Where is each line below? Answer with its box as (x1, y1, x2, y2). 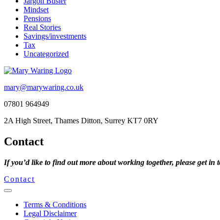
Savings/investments (24, 31, 86, 40)
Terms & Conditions (24, 200, 86, 209)
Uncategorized (24, 49, 69, 58)
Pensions (24, 14, 51, 23)
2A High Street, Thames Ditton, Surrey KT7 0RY (4, 116, 159, 125)
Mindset (24, 5, 49, 14)
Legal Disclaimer (24, 209, 77, 218)
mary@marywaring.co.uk (4, 82, 83, 91)
